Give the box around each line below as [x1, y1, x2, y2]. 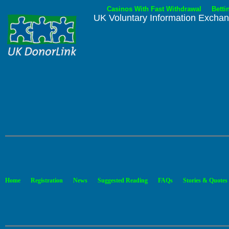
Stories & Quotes [183, 177, 227, 184]
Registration [31, 177, 63, 184]
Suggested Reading [98, 177, 148, 184]
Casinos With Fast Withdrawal [107, 5, 201, 13]
